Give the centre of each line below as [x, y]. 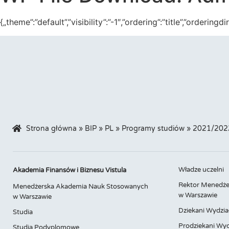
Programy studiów [153, 129]
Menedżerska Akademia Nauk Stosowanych [81, 186]
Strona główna [51, 129]
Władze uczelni [201, 169]
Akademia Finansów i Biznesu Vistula [70, 170]
